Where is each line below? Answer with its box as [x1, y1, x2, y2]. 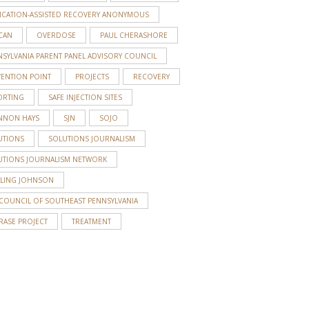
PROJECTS [75, 71, 109, 81]
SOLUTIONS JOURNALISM [48, 133, 135, 143]
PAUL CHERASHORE [100, 30, 168, 40]
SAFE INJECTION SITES [48, 92, 122, 102]
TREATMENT [72, 216, 111, 226]
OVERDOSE [37, 30, 76, 40]
